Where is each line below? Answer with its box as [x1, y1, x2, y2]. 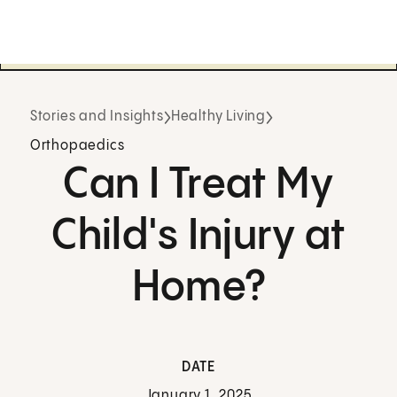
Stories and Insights [29, 109, 164, 125]
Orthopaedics [29, 138, 125, 154]
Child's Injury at [51, 214, 346, 260]
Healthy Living [170, 109, 266, 125]
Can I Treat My [63, 162, 334, 208]
